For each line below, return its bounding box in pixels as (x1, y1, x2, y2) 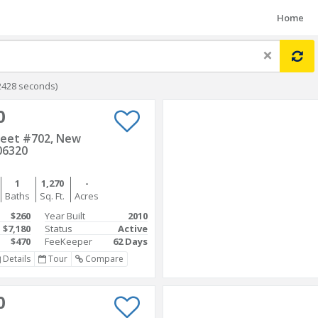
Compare (82, 253, 124, 265)
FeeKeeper (45, 235, 92, 248)
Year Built (45, 209, 85, 222)
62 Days (113, 235, 148, 248)
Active (118, 222, 148, 235)
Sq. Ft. (40, 190, 65, 202)
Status (45, 222, 72, 235)
